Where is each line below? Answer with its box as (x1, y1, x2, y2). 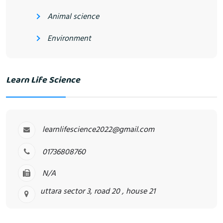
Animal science (47, 10, 99, 23)
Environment (47, 32, 91, 45)
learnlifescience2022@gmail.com (42, 123, 154, 136)
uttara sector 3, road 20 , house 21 (40, 185, 155, 198)
